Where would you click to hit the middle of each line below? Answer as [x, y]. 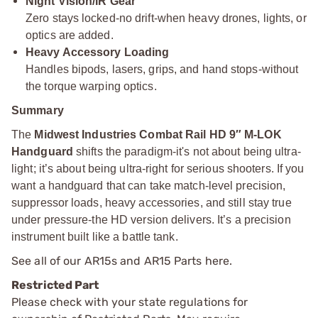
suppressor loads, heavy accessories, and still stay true [152, 202]
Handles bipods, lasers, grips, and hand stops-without [162, 69]
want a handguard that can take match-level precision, [149, 185]
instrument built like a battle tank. [95, 236]
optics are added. [70, 35]
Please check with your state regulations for [130, 302]
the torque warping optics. [91, 86]
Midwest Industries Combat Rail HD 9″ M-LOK [158, 134]
